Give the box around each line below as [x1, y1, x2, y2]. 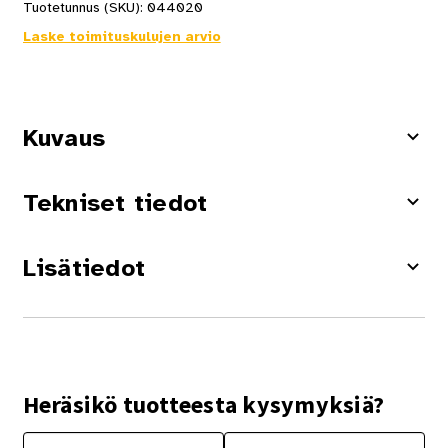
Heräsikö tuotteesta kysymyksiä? [22, 389, 385, 421]
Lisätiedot [22, 253, 146, 284]
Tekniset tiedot [22, 188, 208, 219]
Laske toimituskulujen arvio [22, 28, 221, 46]
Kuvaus [22, 123, 106, 154]
